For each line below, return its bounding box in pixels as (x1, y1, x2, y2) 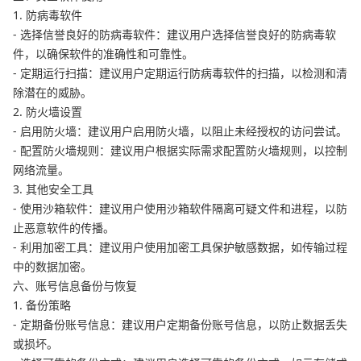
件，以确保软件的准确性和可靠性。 (13, 46, 193, 62)
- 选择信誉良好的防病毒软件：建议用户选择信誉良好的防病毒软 (13, 27, 336, 43)
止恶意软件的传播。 (13, 220, 114, 236)
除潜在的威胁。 (13, 85, 92, 101)
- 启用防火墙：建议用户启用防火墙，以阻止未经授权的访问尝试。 (13, 123, 347, 139)
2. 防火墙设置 (13, 104, 82, 120)
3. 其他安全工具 (13, 181, 93, 197)
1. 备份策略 (13, 297, 71, 313)
